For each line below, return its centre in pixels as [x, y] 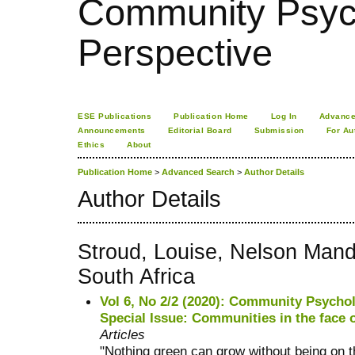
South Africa [136, 276]
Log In [284, 116]
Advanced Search [198, 172]
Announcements [112, 130]
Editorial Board [200, 130]
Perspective [175, 53]
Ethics [92, 145]
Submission [279, 130]
